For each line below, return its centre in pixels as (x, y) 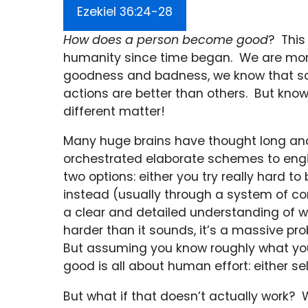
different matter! (114, 111)
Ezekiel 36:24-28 (125, 11)
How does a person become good (166, 40)
